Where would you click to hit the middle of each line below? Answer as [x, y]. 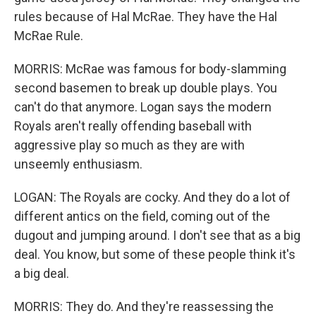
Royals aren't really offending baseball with [133, 126]
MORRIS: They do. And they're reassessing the [144, 307]
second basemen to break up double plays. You [146, 88]
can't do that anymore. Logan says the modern [143, 107]
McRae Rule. [49, 36]
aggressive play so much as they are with [129, 145]
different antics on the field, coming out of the [142, 217]
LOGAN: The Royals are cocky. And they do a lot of [152, 197]
